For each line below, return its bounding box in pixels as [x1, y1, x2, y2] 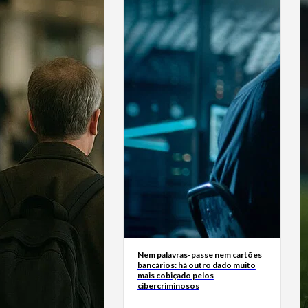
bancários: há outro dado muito [137, 259, 256, 270]
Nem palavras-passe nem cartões [137, 249, 262, 260]
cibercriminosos [137, 280, 199, 291]
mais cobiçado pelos [137, 269, 214, 280]
